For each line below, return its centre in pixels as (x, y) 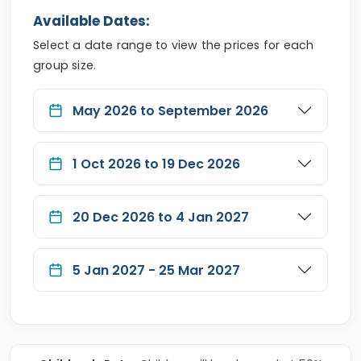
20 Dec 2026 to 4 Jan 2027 (161, 217)
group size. (65, 65)
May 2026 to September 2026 (170, 110)
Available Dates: (91, 21)
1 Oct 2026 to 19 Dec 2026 (156, 164)
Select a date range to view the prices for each (174, 45)
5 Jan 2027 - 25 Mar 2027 (156, 270)
